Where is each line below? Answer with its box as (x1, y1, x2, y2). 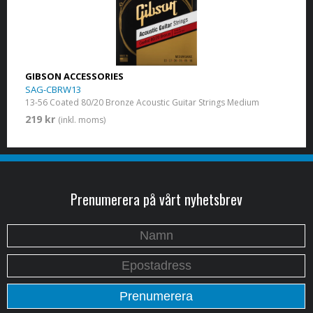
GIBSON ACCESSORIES (24, 70, 124, 83)
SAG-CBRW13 (24, 83, 81, 96)
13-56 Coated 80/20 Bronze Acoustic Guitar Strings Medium (24, 96, 259, 109)
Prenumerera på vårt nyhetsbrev (71, 189, 242, 210)
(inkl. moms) (57, 114, 105, 126)
